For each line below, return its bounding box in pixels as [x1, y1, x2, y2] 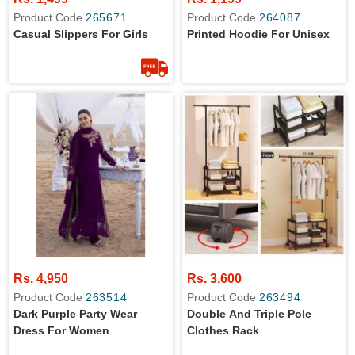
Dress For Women [13, 324, 109, 337]
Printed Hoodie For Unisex [187, 28, 330, 40]
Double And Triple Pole [187, 307, 311, 320]
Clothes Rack [187, 324, 259, 337]
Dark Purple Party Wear [13, 307, 137, 320]
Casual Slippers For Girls [13, 28, 148, 40]
